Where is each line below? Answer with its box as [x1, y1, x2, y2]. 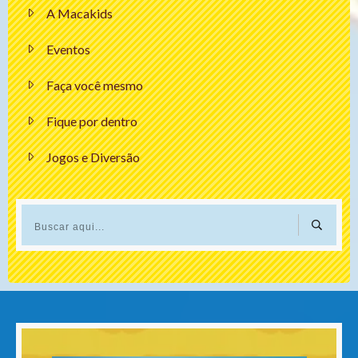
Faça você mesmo [46, 77, 143, 93]
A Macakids [46, 5, 113, 21]
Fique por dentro [46, 113, 137, 129]
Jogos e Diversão [46, 149, 140, 165]
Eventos [46, 41, 90, 57]
